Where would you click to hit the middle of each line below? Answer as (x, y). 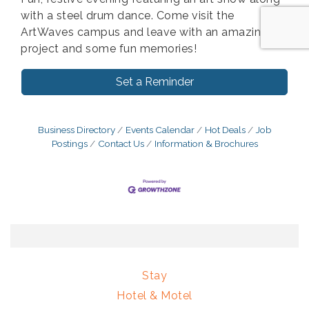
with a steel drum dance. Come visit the (128, 15)
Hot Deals (225, 129)
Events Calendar (160, 129)
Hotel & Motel (154, 296)
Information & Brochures (206, 143)
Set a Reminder (154, 81)
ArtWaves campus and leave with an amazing (144, 32)
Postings (69, 143)
